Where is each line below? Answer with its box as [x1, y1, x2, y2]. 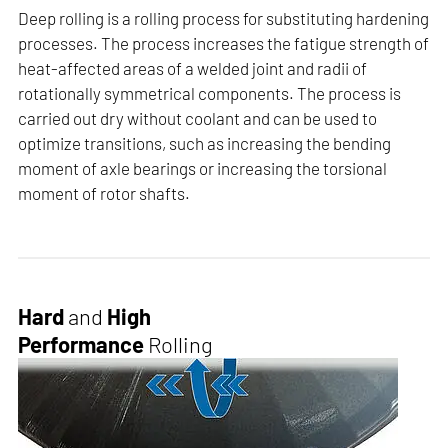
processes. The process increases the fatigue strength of [18, 33, 430, 54]
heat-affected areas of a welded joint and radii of [18, 58, 368, 79]
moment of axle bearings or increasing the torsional [18, 158, 388, 179]
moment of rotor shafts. [18, 183, 191, 204]
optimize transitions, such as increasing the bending [18, 133, 392, 154]
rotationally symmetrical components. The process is [18, 83, 402, 104]
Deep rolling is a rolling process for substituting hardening [18, 8, 430, 29]
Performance [18, 330, 145, 357]
